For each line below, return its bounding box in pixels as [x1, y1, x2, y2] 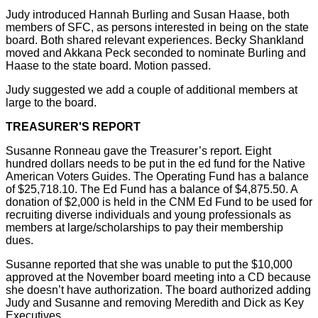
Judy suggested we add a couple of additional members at [6, 83, 297, 96]
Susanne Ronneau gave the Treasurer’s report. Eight [6, 144, 271, 157]
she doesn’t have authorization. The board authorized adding [6, 283, 311, 296]
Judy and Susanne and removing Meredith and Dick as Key [6, 296, 304, 309]
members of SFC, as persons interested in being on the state [6, 21, 309, 33]
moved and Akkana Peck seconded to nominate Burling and [6, 46, 306, 59]
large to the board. [6, 96, 97, 109]
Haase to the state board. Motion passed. [6, 59, 211, 72]
